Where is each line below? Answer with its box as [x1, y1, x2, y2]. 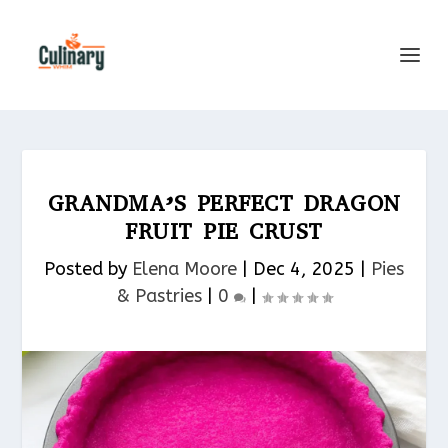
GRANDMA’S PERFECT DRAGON [47, 189, 401, 218]
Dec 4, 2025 [253, 258, 355, 280]
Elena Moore [132, 258, 237, 280]
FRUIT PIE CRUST [125, 217, 323, 246]
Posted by [44, 258, 132, 280]
